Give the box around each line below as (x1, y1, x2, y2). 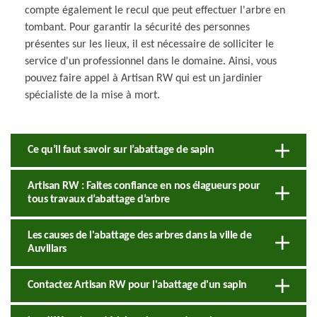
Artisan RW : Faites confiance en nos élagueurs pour (28, 180, 260, 192)
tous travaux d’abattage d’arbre (28, 193, 170, 205)
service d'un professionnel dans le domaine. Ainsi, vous (25, 55, 277, 67)
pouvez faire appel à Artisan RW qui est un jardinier (25, 72, 263, 84)
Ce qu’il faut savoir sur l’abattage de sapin (28, 144, 214, 156)
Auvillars (28, 243, 67, 255)
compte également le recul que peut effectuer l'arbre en (25, 4, 285, 16)
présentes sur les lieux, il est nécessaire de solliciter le (25, 38, 274, 50)
